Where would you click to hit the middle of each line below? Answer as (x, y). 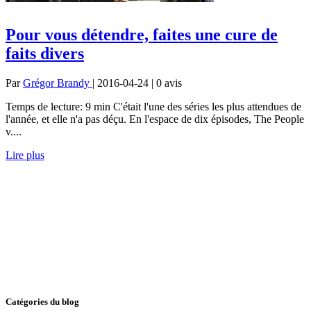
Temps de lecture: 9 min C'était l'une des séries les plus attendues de (153, 106)
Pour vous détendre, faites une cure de (142, 34)
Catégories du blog (42, 301)
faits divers (45, 53)
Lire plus (25, 155)
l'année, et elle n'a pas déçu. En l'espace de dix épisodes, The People (155, 119)
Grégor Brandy (58, 83)
